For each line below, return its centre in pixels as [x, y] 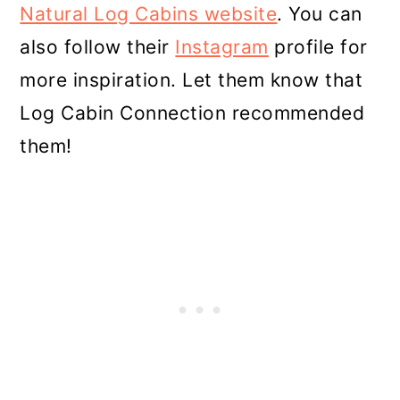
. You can [320, 13]
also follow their [98, 46]
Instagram [222, 46]
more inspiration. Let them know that [192, 79]
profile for [318, 46]
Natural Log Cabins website [149, 13]
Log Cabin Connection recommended [192, 112]
